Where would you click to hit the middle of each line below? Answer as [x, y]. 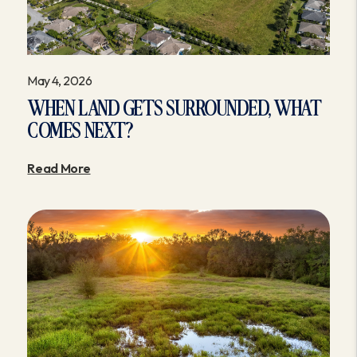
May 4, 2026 [60, 81]
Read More [59, 169]
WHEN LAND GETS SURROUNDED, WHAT [175, 109]
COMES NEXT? [80, 131]
